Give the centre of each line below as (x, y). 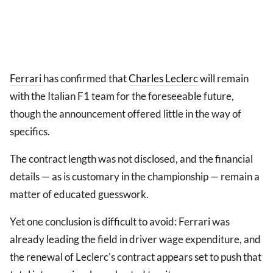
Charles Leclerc (163, 79)
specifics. (30, 132)
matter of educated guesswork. (79, 194)
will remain (223, 79)
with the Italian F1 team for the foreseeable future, (122, 96)
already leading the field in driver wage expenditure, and (135, 239)
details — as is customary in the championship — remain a (135, 177)
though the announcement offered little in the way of (126, 114)
